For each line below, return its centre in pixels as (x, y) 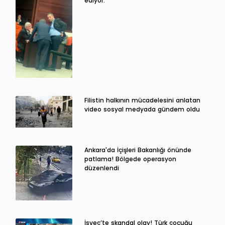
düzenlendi (101, 168)
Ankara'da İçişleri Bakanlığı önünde (138, 150)
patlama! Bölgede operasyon (130, 159)
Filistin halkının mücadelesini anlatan (142, 100)
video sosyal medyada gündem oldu (142, 109)
